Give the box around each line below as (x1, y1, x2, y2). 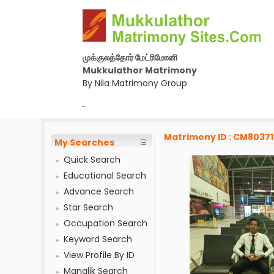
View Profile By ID (64, 249, 135, 261)
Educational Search (64, 169, 147, 182)
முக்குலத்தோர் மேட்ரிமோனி (82, 51, 177, 64)
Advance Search (64, 185, 135, 198)
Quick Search (64, 154, 121, 166)
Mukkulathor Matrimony (82, 64, 197, 76)
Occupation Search (64, 217, 148, 229)
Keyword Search (64, 233, 133, 245)
